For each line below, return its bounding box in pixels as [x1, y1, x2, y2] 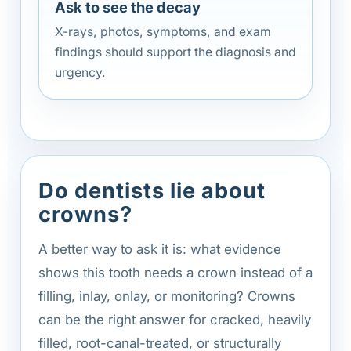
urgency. [55, 64, 106, 80]
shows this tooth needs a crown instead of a [38, 264, 313, 280]
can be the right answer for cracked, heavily [38, 311, 311, 327]
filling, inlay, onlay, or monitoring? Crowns [38, 288, 295, 304]
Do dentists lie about [38, 177, 266, 204]
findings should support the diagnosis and [55, 44, 296, 60]
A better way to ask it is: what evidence [38, 241, 281, 257]
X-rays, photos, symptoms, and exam [55, 24, 271, 39]
